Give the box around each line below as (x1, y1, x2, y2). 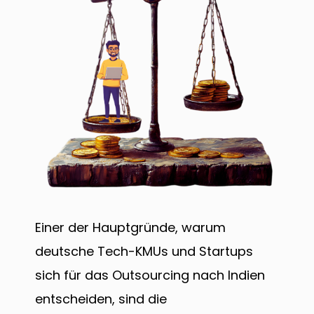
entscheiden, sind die (35, 289, 167, 308)
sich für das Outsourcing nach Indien (35, 266, 265, 284)
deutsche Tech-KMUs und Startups (35, 242, 253, 260)
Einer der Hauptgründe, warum (35, 218, 226, 236)
